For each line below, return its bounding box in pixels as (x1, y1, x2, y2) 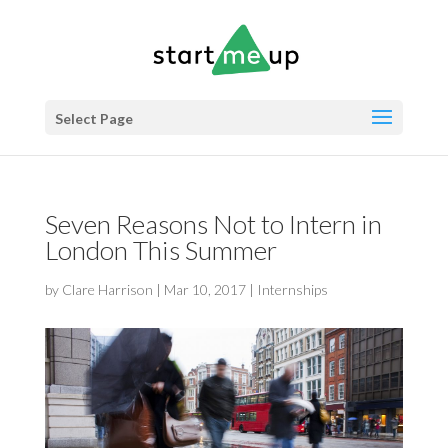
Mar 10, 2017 (163, 281, 246, 298)
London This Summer (44, 234, 277, 266)
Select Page (54, 110, 133, 127)
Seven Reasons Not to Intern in (44, 208, 382, 240)
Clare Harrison (61, 281, 153, 298)
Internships (256, 281, 328, 298)
